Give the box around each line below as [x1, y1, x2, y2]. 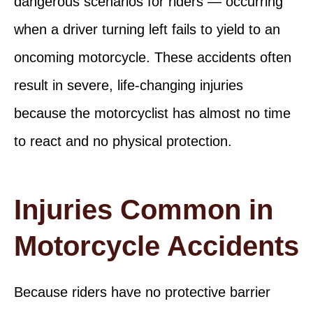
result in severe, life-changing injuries [14, 77, 243, 93]
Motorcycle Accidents [14, 230, 299, 261]
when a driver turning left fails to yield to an [14, 21, 280, 37]
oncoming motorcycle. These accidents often [14, 49, 291, 65]
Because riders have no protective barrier [14, 284, 270, 300]
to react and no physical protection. [14, 133, 232, 149]
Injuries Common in [14, 194, 273, 225]
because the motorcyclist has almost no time [14, 105, 291, 121]
